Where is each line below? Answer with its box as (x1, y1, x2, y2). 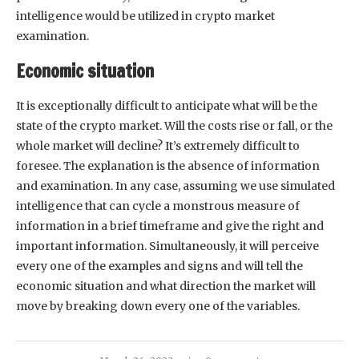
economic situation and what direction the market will (16, 278, 316, 293)
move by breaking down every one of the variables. (16, 298, 300, 313)
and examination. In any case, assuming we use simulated (16, 178, 335, 193)
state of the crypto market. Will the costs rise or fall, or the (16, 118, 333, 133)
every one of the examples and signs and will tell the (16, 258, 303, 273)
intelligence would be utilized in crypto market (16, 8, 275, 23)
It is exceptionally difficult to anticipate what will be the (16, 98, 317, 113)
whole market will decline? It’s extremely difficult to (16, 138, 300, 153)
